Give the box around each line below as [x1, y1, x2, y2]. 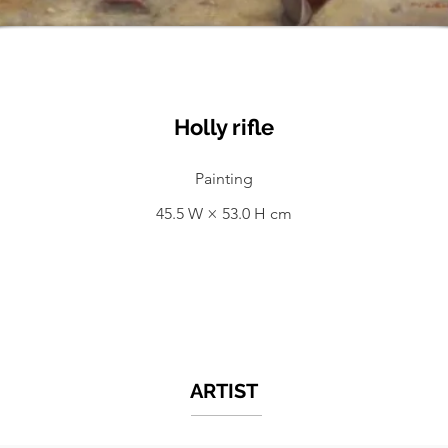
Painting [195, 169, 253, 188]
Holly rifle [174, 114, 274, 140]
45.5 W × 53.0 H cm [156, 204, 292, 223]
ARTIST [190, 379, 258, 403]
